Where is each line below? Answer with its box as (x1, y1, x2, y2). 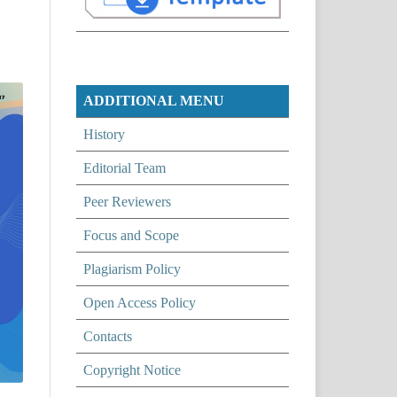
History (83, 126, 125, 142)
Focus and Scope (83, 227, 179, 243)
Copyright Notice (83, 362, 181, 378)
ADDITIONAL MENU (83, 92, 224, 108)
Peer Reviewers (83, 193, 171, 209)
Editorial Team (83, 160, 166, 175)
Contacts (83, 328, 132, 344)
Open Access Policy (83, 294, 196, 310)
